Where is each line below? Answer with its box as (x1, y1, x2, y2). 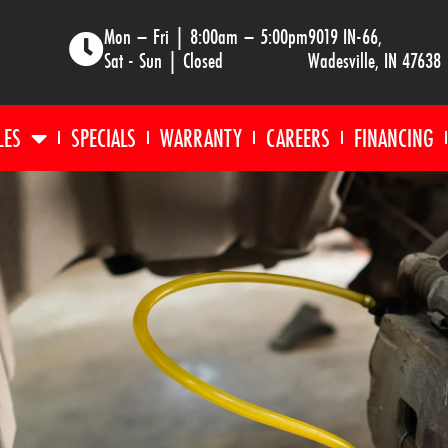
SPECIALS (70, 120, 136, 155)
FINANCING (353, 120, 434, 155)
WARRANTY (159, 120, 242, 155)
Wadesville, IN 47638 (308, 45, 441, 75)
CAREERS (265, 120, 330, 155)
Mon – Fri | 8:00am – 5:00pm (104, 21, 308, 51)
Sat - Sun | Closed (104, 45, 223, 75)
